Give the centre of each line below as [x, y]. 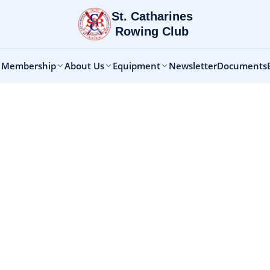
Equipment [136, 66]
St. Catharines [152, 16]
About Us [84, 66]
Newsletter [193, 66]
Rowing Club [152, 31]
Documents [242, 66]
